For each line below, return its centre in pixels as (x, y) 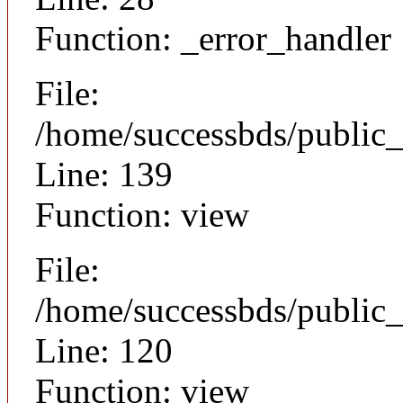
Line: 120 (104, 351)
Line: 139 (104, 175)
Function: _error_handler (213, 39)
